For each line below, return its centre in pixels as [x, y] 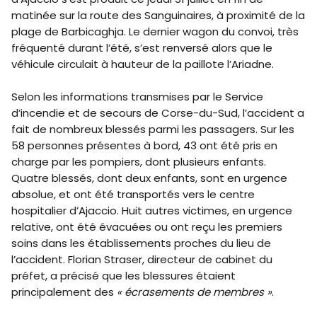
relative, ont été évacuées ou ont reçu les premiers [147, 227]
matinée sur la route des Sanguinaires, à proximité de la [158, 16]
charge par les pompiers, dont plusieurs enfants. [139, 162]
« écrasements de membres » [194, 292]
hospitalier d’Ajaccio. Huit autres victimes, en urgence [152, 211]
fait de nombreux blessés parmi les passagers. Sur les [153, 129]
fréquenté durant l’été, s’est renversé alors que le [142, 48]
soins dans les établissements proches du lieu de [141, 243]
